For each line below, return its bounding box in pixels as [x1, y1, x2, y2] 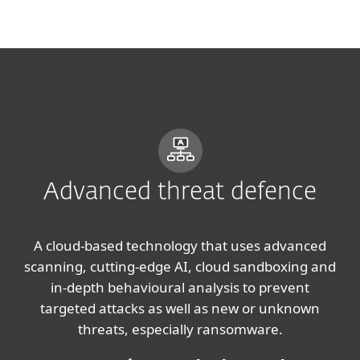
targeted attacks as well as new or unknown [40, 299, 320, 317]
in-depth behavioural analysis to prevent [51, 278, 309, 297]
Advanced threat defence [43, 181, 317, 205]
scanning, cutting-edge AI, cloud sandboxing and [24, 257, 336, 276]
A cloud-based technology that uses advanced [34, 236, 326, 255]
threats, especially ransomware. [77, 320, 283, 338]
